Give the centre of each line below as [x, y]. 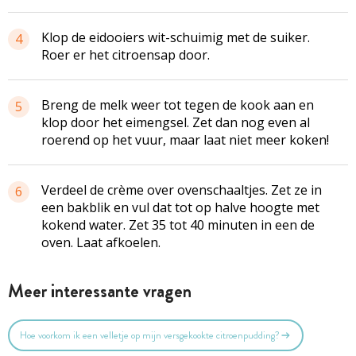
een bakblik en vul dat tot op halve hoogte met [180, 207]
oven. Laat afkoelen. [101, 242]
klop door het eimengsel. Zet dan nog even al [176, 122]
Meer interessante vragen [100, 291]
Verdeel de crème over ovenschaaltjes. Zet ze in [182, 190]
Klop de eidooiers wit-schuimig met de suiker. [176, 37]
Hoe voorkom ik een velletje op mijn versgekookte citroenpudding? [149, 335]
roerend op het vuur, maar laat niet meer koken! [185, 139]
